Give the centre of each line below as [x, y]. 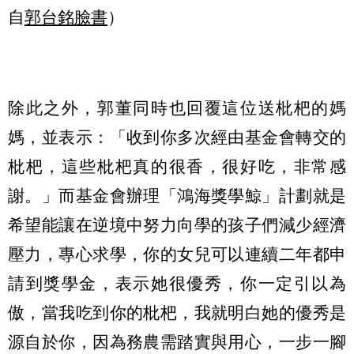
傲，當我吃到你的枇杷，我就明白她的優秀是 [177, 313]
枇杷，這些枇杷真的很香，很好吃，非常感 [177, 167]
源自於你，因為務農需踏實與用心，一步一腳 [177, 342]
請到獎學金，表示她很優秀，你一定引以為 [177, 284]
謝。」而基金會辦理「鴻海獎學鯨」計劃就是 [177, 196]
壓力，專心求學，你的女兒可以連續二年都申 [177, 254]
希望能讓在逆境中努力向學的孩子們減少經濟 [177, 225]
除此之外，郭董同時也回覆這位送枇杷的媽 [177, 108]
